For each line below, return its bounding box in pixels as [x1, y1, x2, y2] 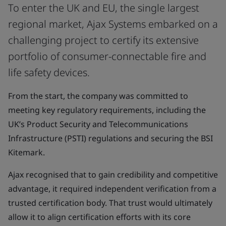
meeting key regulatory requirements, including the [8, 104, 206, 116]
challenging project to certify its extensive [8, 33, 199, 47]
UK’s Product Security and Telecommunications [8, 119, 188, 130]
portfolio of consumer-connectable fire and [8, 49, 206, 63]
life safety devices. [8, 66, 90, 79]
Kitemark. [8, 147, 45, 158]
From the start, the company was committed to [8, 90, 188, 101]
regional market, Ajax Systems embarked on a [8, 17, 218, 31]
